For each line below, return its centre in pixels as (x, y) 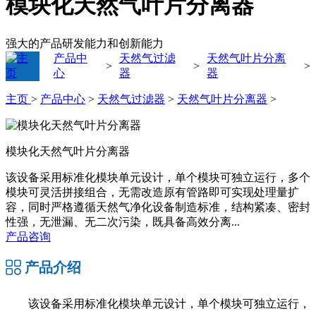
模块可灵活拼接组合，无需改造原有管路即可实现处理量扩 (152, 192)
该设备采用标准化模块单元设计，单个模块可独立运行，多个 (158, 177)
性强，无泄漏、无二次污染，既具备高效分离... (123, 221)
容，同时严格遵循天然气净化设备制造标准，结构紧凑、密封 (158, 207)
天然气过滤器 (131, 99)
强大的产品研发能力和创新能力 (85, 43)
